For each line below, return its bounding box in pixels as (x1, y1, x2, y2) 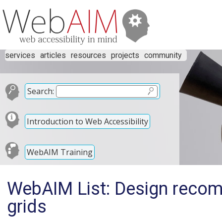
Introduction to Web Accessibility (27, 115, 148, 127)
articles (40, 51, 66, 60)
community (144, 51, 182, 60)
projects (111, 51, 139, 60)
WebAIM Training (27, 146, 93, 158)
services (5, 51, 35, 60)
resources (71, 51, 106, 60)
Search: (27, 86, 54, 97)
